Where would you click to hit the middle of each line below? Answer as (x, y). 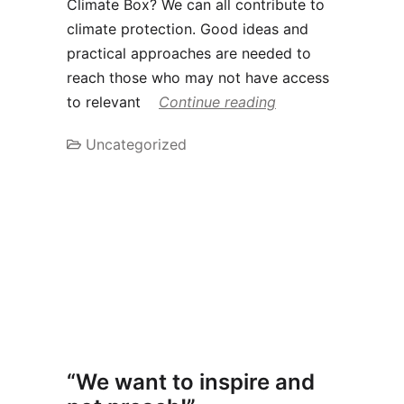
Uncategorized (136, 145)
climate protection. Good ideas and (188, 29)
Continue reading (217, 102)
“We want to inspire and (191, 381)
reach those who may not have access (198, 78)
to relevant (106, 102)
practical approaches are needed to (189, 54)
